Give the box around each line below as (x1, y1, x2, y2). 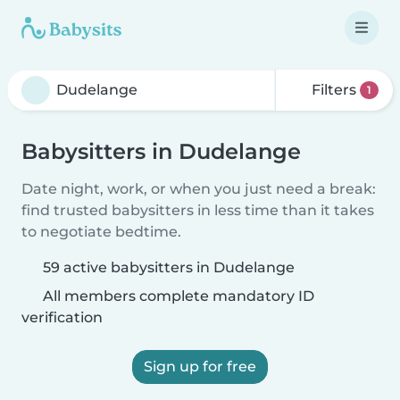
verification (21, 309, 103, 326)
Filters (308, 81, 361, 98)
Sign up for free (144, 358, 256, 375)
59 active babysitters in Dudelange (43, 259, 295, 276)
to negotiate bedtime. (21, 223, 181, 240)
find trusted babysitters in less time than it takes (21, 202, 374, 219)
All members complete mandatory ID (39, 287, 314, 304)
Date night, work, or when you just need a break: (21, 180, 376, 197)
